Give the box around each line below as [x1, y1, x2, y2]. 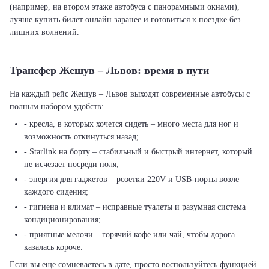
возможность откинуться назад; [24, 132, 139, 141]
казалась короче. [24, 243, 83, 252]
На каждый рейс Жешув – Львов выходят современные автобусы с [10, 89, 250, 98]
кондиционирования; [24, 215, 101, 224]
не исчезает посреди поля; [24, 160, 119, 169]
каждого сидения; [24, 187, 88, 196]
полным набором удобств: [10, 102, 104, 111]
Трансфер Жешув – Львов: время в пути [10, 64, 209, 76]
